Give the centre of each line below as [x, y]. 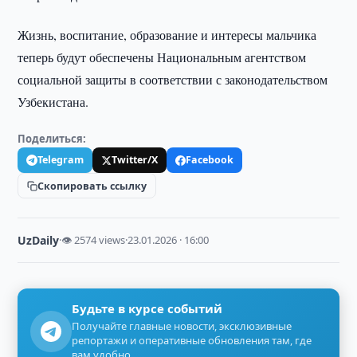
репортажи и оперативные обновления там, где [192, 340]
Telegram [61, 160]
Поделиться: [52, 139]
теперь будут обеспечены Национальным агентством [162, 57]
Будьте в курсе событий [147, 308]
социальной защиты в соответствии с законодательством [173, 79]
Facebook [210, 160]
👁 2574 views [94, 240]
